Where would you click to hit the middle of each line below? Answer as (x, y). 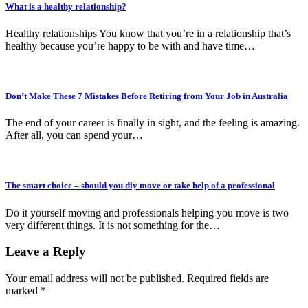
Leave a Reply (46, 252)
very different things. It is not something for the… (113, 225)
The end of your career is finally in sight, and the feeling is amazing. (153, 123)
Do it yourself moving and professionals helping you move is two (147, 212)
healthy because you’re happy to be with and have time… (130, 45)
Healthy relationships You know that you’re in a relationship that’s (148, 33)
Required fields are (228, 278)
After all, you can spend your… (74, 135)
